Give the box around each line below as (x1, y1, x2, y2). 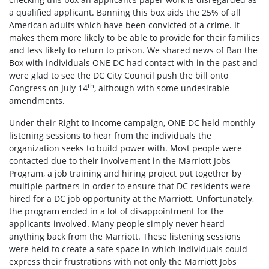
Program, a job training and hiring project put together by (9, 167, 241, 179)
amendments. (9, 94, 65, 106)
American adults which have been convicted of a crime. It (9, 19, 240, 31)
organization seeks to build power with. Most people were (9, 142, 242, 154)
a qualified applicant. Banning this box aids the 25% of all (9, 6, 241, 18)
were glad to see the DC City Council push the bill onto (9, 69, 228, 81)
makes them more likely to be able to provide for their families (9, 31, 260, 43)
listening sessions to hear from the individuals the (9, 129, 211, 141)
